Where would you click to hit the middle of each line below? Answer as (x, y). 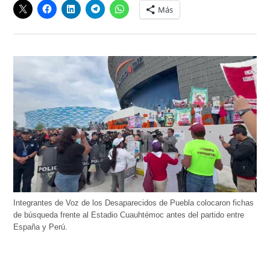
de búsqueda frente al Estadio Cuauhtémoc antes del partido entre (129, 215)
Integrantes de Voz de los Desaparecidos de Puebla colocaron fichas (134, 203)
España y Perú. (41, 228)
